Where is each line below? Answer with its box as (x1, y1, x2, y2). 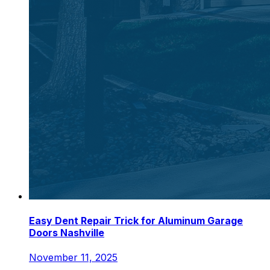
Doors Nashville (29, 227, 104, 239)
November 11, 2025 (29, 251, 118, 264)
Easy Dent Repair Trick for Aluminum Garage (29, 215, 243, 227)
